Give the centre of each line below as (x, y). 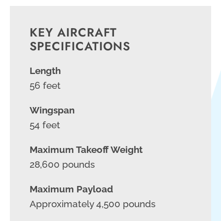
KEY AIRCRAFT (73, 32)
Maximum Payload (71, 189)
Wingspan (52, 110)
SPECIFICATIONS (80, 46)
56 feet (45, 85)
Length (45, 70)
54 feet (45, 125)
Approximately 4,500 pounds (92, 203)
